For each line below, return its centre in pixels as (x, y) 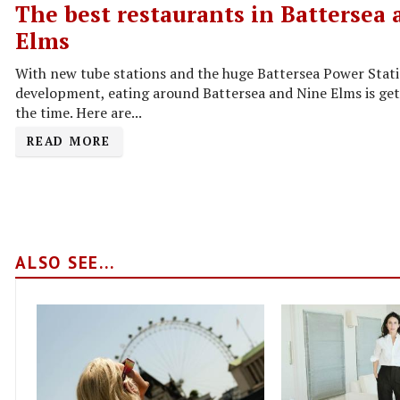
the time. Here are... (79, 112)
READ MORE (69, 141)
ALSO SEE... (65, 262)
